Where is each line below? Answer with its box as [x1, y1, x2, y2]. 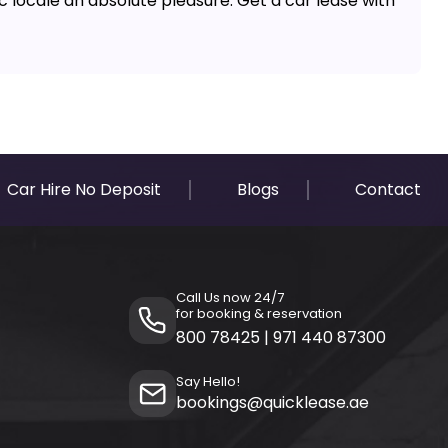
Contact [355, 178, 422, 202]
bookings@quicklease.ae [175, 391, 369, 415]
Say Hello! [175, 372, 240, 392]
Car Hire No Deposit [7, 178, 162, 202]
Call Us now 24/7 [175, 288, 284, 308]
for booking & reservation [175, 304, 342, 324]
